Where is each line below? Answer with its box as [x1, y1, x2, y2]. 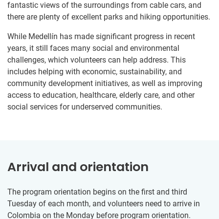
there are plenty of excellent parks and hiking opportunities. [7, 12, 210, 22]
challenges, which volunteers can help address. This [7, 55, 186, 65]
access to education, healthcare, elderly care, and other [7, 90, 195, 100]
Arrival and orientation [7, 158, 149, 175]
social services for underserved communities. [7, 102, 162, 111]
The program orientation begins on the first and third [7, 187, 187, 197]
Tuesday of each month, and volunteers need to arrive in [7, 198, 200, 208]
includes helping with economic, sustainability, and [7, 66, 182, 76]
